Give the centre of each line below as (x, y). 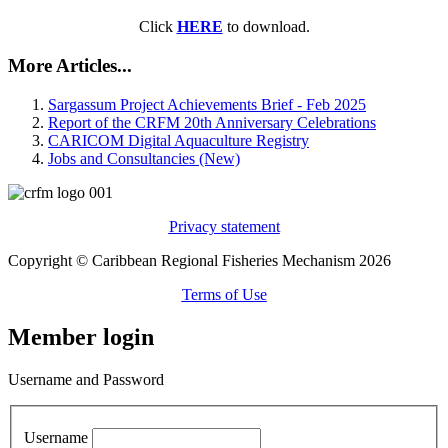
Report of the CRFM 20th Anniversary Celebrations (212, 122)
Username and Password (86, 379)
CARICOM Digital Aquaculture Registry (178, 140)
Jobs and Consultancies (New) (144, 158)
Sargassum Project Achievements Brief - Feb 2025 (207, 104)
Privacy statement (224, 226)
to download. (266, 27)
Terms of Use (224, 294)
